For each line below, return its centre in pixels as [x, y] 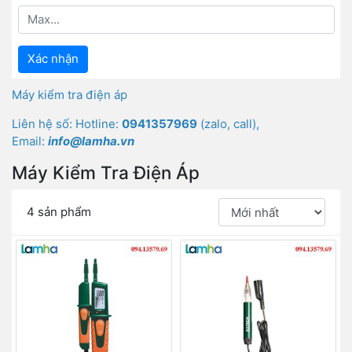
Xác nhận [53, 59]
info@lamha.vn [91, 141]
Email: [30, 141]
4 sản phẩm [59, 212]
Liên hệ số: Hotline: [67, 124]
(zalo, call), [228, 124]
